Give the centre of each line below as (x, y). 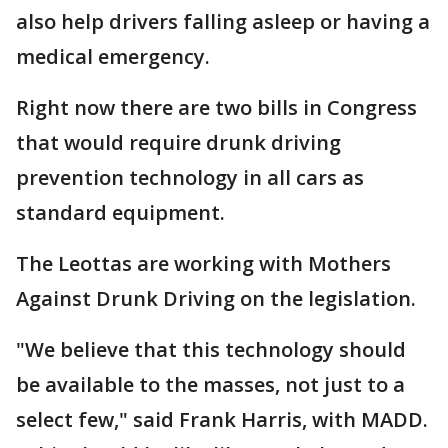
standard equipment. (120, 212)
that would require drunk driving (178, 142)
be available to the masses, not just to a (210, 384)
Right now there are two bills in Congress (216, 107)
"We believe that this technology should (211, 349)
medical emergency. (113, 56)
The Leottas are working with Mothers (203, 263)
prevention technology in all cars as (190, 177)
